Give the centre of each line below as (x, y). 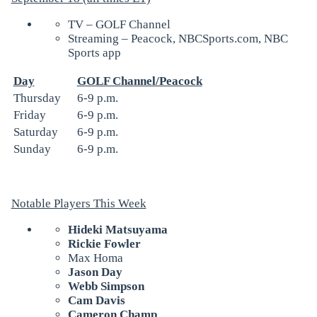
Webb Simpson (106, 286)
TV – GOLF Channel (119, 24)
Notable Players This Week (79, 203)
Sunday (32, 149)
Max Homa (95, 258)
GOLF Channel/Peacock (139, 81)
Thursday (37, 98)
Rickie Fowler (104, 243)
